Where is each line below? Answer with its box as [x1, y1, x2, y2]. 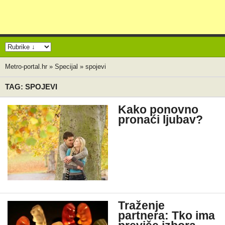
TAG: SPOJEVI [5, 82, 57, 91]
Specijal [55, 63, 78, 70]
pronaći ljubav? [118, 114, 203, 126]
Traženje [118, 199, 165, 212]
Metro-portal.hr [5, 63, 47, 70]
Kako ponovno [118, 103, 198, 116]
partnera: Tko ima [118, 209, 215, 222]
